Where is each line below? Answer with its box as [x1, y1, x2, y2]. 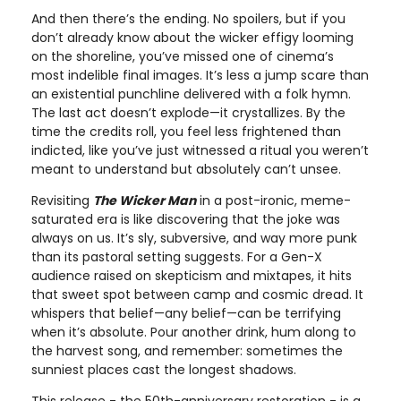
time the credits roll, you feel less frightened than [31, 123, 341, 141]
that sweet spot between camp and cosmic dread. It [31, 286, 363, 304]
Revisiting [31, 192, 93, 210]
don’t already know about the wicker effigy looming [31, 29, 354, 47]
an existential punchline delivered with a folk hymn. [31, 85, 351, 104]
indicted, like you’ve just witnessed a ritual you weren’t [31, 141, 369, 160]
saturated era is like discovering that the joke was [31, 210, 340, 229]
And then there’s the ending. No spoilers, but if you [31, 10, 346, 29]
